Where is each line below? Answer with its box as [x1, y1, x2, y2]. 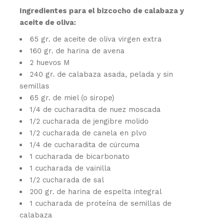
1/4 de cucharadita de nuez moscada [30, 105, 161, 114]
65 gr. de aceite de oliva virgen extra [30, 35, 162, 44]
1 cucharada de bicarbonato [30, 152, 130, 161]
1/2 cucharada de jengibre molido [30, 117, 149, 126]
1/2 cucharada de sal [30, 175, 105, 185]
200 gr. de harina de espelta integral [30, 187, 162, 197]
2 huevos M [30, 58, 70, 67]
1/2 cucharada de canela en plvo [30, 129, 147, 138]
